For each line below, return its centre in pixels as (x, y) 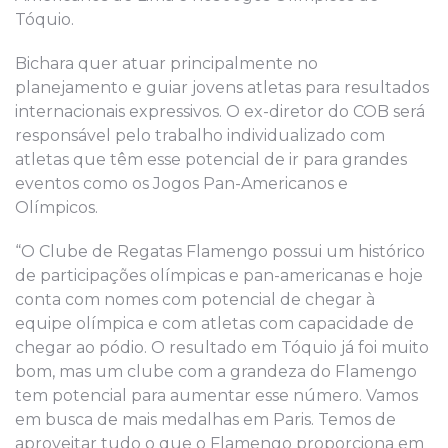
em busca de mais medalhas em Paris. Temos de (205, 419)
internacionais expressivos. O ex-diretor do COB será (220, 111)
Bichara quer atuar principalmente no (166, 63)
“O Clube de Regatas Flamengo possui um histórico (220, 251)
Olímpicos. (56, 207)
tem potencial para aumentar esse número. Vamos (216, 395)
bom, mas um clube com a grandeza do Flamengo (216, 371)
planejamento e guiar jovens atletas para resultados (222, 87)
